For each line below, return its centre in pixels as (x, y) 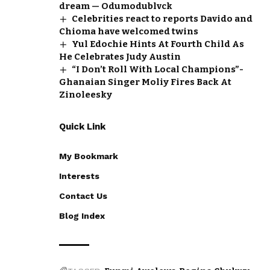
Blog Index (82, 215)
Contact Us (83, 196)
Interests (79, 176)
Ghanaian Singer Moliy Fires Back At (145, 82)
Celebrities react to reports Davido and (162, 18)
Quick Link (82, 126)
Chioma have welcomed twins (129, 31)
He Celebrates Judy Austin (120, 56)
